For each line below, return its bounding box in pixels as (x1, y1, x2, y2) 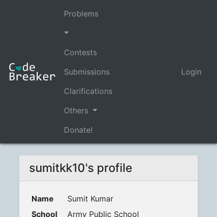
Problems (64, 9, 98, 18)
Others (64, 106, 91, 115)
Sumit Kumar (67, 194, 113, 203)
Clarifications (64, 86, 112, 96)
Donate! (64, 125, 93, 135)
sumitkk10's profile (29, 161, 132, 175)
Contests (64, 47, 97, 57)
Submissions (64, 67, 109, 77)
